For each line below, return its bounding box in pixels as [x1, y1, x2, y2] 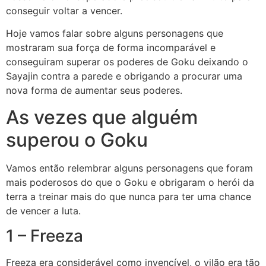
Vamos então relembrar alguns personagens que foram [6, 161, 253, 174]
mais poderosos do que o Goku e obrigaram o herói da [6, 176, 254, 188]
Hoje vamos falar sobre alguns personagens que [6, 27, 223, 40]
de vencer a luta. [6, 204, 84, 217]
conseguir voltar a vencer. [6, 5, 122, 17]
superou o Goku [6, 128, 148, 151]
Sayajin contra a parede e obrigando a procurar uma [6, 70, 242, 83]
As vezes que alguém [6, 105, 198, 129]
